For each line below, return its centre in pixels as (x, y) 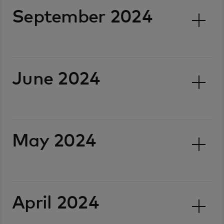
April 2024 (55, 203)
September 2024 (82, 17)
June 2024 (56, 79)
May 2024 (54, 141)
